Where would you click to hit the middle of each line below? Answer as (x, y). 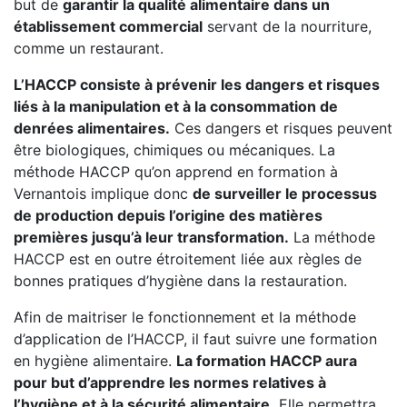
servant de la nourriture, (287, 26)
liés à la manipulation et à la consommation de (176, 106)
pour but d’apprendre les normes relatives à (170, 382)
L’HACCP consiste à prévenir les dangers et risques (197, 84)
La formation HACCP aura (267, 361)
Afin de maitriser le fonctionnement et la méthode (185, 317)
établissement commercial (108, 26)
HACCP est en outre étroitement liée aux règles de (188, 259)
